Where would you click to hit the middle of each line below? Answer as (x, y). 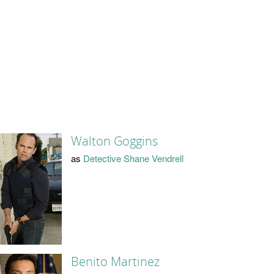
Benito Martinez (115, 262)
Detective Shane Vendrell (133, 158)
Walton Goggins (114, 141)
